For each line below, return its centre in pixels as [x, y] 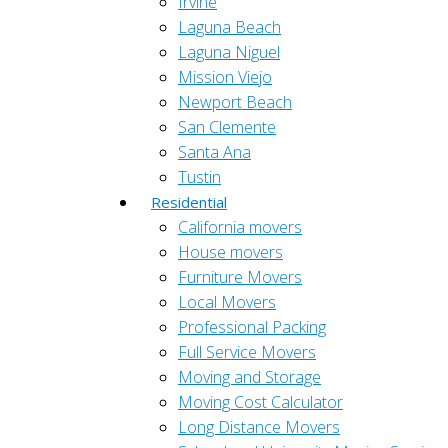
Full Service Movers [247, 352]
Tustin [199, 177]
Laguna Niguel [229, 52]
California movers [240, 227]
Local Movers [227, 302]
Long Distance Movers [259, 427]
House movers [230, 252]
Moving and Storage [249, 377]
